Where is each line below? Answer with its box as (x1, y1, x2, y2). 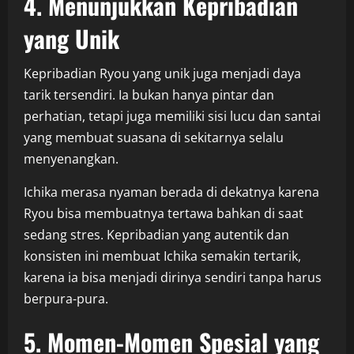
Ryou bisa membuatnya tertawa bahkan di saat (24, 204, 303, 222)
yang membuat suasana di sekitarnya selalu (24, 128, 284, 146)
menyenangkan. (24, 149, 119, 168)
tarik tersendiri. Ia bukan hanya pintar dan (24, 85, 274, 104)
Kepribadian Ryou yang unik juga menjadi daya (24, 64, 301, 82)
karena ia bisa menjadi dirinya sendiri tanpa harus (24, 268, 322, 286)
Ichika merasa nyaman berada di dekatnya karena (24, 183, 319, 201)
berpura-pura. (24, 289, 108, 307)
